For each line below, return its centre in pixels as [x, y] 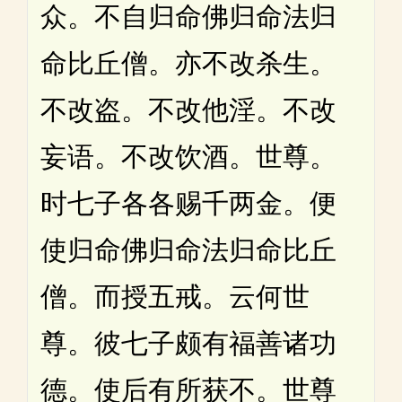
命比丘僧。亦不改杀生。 [188, 63]
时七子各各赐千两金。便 [188, 203]
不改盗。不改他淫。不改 [188, 109]
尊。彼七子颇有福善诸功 [188, 343]
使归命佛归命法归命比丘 [188, 249]
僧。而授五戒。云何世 [175, 296]
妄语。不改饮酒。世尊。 [188, 156]
